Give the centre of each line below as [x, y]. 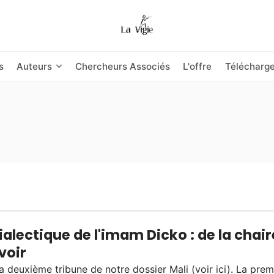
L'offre [198, 66]
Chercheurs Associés [123, 66]
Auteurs [34, 66]
